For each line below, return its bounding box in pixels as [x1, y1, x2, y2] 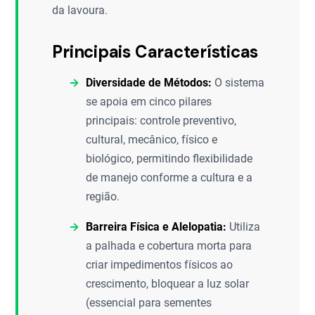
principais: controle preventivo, [86, 114, 237, 127]
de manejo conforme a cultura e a [86, 171, 253, 184]
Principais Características [52, 41, 259, 63]
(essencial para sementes [86, 296, 212, 309]
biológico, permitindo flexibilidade [86, 152, 253, 165]
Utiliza [226, 220, 261, 233]
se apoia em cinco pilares [86, 95, 212, 108]
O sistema [212, 76, 265, 89]
